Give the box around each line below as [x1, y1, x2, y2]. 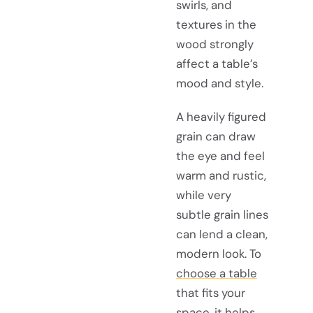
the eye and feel [176, 147, 265, 163]
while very [176, 187, 231, 203]
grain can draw [176, 128, 256, 144]
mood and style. [176, 75, 263, 92]
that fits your [176, 284, 245, 300]
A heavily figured [176, 108, 266, 124]
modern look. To [176, 245, 261, 261]
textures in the [176, 17, 256, 33]
